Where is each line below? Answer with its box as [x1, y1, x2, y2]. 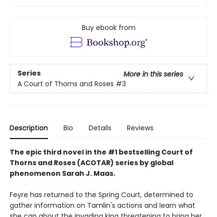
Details [89, 123, 111, 133]
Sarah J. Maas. [62, 169, 115, 179]
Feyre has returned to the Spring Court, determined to [10, 190, 193, 200]
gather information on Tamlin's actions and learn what [10, 201, 195, 211]
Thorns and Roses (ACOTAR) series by [10, 158, 150, 168]
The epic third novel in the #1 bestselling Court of [10, 147, 193, 157]
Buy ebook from [81, 23, 136, 33]
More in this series [124, 69, 183, 79]
